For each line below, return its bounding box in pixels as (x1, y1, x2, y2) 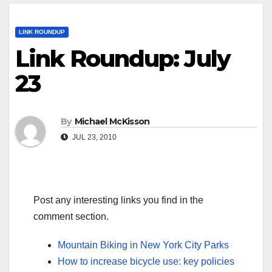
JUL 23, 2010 (70, 132, 117, 141)
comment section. (33, 211, 109, 222)
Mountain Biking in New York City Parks (58, 239, 229, 250)
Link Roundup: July (15, 44, 230, 73)
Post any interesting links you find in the (33, 194, 203, 205)
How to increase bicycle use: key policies (58, 256, 234, 267)
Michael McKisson (74, 115, 150, 127)
